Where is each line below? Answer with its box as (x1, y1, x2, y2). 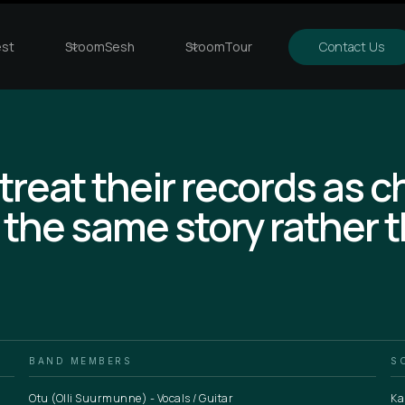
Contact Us (319, 38, 384, 55)
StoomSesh (65, 38, 135, 55)
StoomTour (185, 38, 252, 55)
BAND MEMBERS (29, 355, 132, 366)
